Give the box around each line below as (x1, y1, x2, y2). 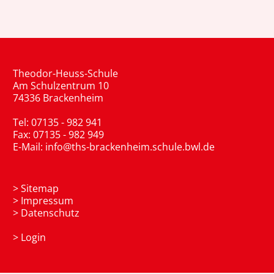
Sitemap (21, 181, 59, 195)
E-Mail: (13, 139, 45, 154)
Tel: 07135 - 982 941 (13, 115, 102, 129)
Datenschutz (21, 206, 80, 220)
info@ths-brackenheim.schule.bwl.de (45, 139, 215, 154)
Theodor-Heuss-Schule (13, 66, 118, 80)
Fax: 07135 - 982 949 (13, 127, 104, 141)
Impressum (21, 193, 73, 207)
